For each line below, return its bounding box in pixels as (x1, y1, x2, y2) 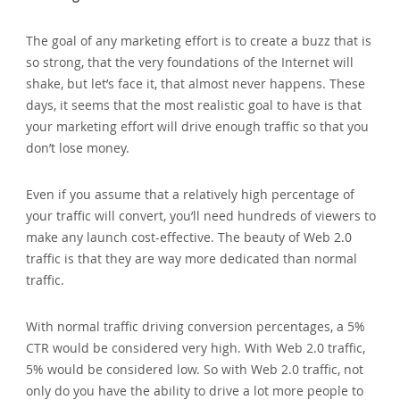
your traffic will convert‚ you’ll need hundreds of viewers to (26, 206, 377, 224)
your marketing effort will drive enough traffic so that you (26, 117, 370, 135)
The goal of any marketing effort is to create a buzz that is (26, 31, 372, 49)
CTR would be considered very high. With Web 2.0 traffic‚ (26, 338, 366, 356)
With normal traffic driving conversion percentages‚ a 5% (26, 317, 366, 335)
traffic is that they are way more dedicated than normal (26, 249, 358, 267)
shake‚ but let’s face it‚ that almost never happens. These (26, 74, 366, 92)
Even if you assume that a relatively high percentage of (26, 185, 355, 203)
